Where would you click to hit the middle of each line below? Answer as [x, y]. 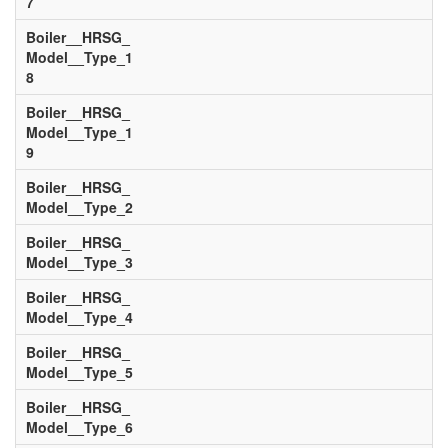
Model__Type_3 [79, 262]
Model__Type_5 [79, 372]
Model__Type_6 [79, 427]
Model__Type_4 [79, 317]
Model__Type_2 [79, 207]
